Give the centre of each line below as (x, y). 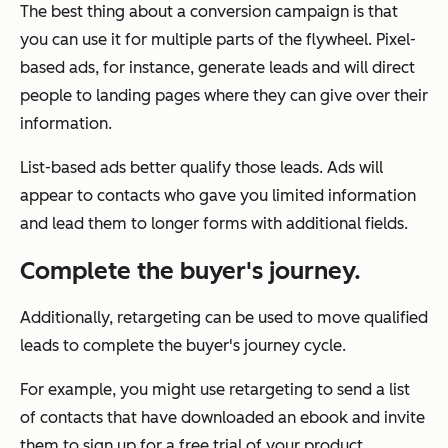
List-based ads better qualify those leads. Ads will (201, 168)
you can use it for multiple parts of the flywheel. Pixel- (218, 40)
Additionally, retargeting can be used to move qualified (224, 318)
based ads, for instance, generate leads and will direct (217, 68)
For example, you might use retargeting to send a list (215, 390)
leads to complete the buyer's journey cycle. (183, 346)
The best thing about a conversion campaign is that (209, 12)
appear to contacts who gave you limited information (218, 196)
